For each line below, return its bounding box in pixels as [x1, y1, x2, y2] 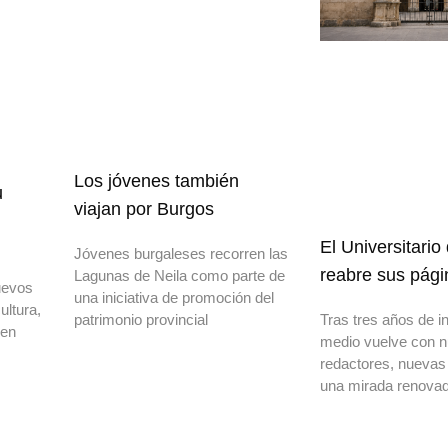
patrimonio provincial [74, 310, 208, 328]
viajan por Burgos [74, 198, 214, 219]
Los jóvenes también [74, 170, 239, 191]
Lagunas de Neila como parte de [74, 266, 285, 284]
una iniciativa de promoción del [74, 288, 274, 306]
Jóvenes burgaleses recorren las [74, 244, 288, 262]
